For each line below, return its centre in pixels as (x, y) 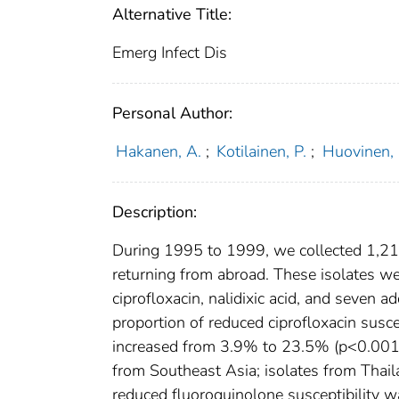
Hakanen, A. (158, 152)
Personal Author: (172, 114)
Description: (155, 212)
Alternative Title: (172, 15)
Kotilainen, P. (262, 152)
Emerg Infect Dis (170, 53)
